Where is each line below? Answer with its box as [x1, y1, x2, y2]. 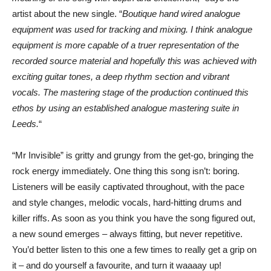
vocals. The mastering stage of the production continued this [12, 87, 249, 97]
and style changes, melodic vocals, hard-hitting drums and [12, 197, 241, 207]
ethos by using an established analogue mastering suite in [12, 103, 239, 113]
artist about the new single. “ [12, 8, 122, 19]
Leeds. [12, 119, 39, 129]
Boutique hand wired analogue [122, 8, 240, 19]
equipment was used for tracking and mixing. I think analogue [12, 24, 252, 34]
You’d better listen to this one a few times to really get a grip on [12, 244, 256, 255]
